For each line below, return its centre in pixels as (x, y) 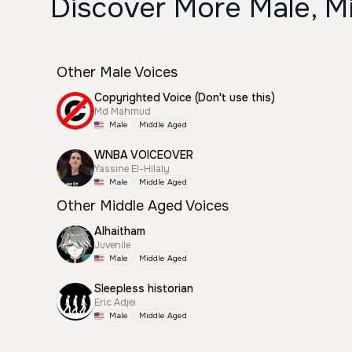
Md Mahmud (123, 112)
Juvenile (112, 245)
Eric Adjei (115, 302)
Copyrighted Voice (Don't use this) (185, 97)
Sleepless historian (144, 288)
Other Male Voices (117, 72)
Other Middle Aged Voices (143, 206)
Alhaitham (120, 231)
